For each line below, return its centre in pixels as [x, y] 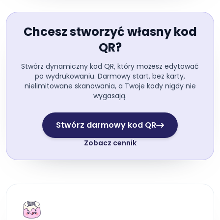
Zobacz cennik [110, 143]
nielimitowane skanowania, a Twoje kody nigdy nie [110, 86]
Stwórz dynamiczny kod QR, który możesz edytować [110, 67]
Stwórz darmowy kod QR [106, 125]
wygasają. [110, 96]
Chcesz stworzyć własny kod [110, 32]
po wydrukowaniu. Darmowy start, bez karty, [110, 76]
